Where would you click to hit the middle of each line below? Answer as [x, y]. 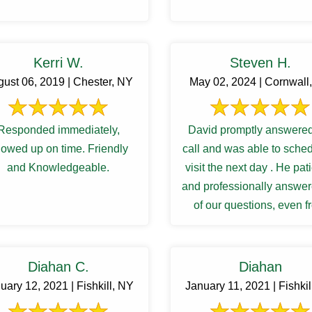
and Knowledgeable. [58, 167]
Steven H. [260, 63]
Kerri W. [58, 63]
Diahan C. [58, 267]
